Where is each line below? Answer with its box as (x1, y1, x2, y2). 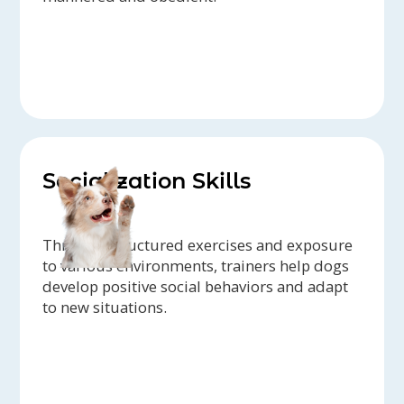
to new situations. (42, 297, 168, 318)
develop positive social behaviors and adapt (42, 276, 349, 298)
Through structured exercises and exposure (42, 234, 353, 256)
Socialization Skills (42, 168, 252, 195)
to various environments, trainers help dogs (42, 255, 350, 277)
